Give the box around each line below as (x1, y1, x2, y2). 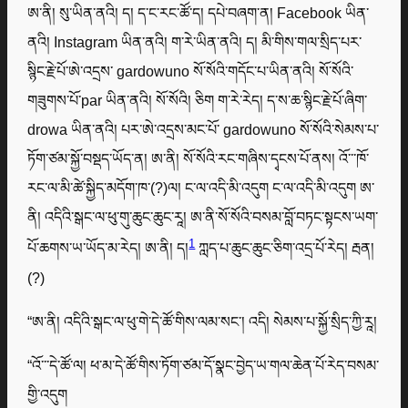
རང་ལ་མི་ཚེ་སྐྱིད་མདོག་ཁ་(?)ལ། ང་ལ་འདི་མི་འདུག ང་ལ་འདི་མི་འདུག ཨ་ (27, 179, 375, 197)
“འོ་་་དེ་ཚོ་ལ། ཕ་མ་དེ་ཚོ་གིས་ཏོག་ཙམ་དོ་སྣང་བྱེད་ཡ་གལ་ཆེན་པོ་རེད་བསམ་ (27, 356, 380, 373)
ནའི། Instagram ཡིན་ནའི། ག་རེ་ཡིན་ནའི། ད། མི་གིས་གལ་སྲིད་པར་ (27, 34, 362, 51)
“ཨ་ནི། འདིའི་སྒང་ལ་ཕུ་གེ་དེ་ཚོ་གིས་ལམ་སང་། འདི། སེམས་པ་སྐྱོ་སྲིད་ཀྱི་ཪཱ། (27, 312, 378, 330)
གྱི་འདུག (27, 385, 68, 403)
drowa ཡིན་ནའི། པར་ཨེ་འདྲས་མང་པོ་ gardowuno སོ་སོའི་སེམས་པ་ (27, 121, 380, 138)
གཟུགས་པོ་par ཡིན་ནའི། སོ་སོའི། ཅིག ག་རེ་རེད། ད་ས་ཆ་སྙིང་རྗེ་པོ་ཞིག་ (27, 92, 368, 109)
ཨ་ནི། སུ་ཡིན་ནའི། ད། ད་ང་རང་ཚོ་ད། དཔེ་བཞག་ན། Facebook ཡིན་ (27, 5, 370, 22)
